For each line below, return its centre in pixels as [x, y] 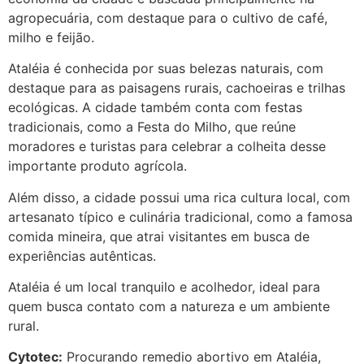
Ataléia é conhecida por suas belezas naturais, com [166, 69]
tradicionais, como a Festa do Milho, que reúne [152, 127]
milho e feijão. [51, 37]
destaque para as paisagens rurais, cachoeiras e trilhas [177, 88]
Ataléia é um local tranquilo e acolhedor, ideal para [164, 286]
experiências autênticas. [82, 256]
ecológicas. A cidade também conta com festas [155, 108]
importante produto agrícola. [97, 166]
